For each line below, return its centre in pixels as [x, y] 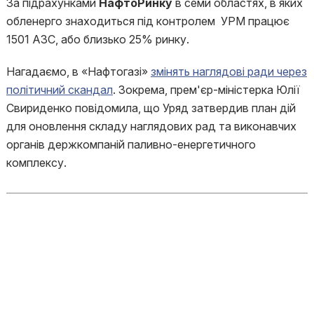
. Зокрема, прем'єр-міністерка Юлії [206, 90]
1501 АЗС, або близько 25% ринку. [97, 39]
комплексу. [36, 163]
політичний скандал [59, 90]
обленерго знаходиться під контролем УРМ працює [148, 21]
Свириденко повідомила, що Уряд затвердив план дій [151, 108]
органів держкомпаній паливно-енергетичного [131, 144]
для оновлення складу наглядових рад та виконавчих [151, 126]
